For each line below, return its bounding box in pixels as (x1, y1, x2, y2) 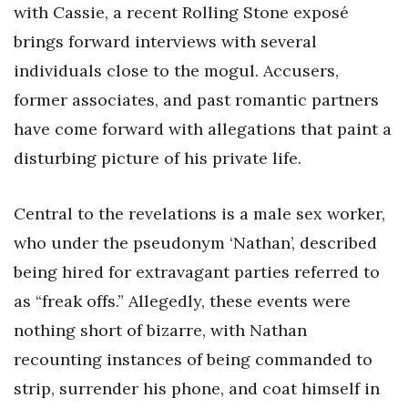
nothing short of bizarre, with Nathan (14, 320, 307, 342)
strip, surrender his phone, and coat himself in (14, 378, 380, 400)
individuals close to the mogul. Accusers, (14, 59, 339, 81)
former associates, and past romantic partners (14, 88, 379, 110)
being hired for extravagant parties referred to (14, 261, 380, 283)
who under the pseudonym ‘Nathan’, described (14, 232, 377, 254)
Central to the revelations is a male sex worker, (14, 203, 385, 225)
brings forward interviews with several (14, 30, 317, 52)
